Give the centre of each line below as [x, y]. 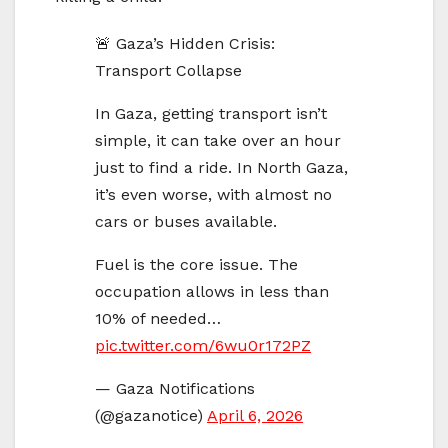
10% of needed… [158, 319]
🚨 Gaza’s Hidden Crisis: [185, 44]
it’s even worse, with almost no [213, 195]
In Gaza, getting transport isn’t [211, 114]
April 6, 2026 [255, 416]
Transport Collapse [168, 71]
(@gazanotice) [151, 416]
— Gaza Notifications [175, 389]
